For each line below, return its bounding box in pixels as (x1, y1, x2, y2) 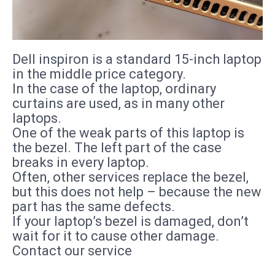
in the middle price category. (12, 66, 186, 82)
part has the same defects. (12, 199, 175, 215)
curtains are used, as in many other (12, 96, 225, 112)
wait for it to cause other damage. (12, 228, 219, 244)
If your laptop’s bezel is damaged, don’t (12, 214, 249, 230)
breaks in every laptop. (12, 155, 149, 171)
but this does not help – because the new (12, 184, 261, 200)
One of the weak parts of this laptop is (12, 125, 244, 141)
